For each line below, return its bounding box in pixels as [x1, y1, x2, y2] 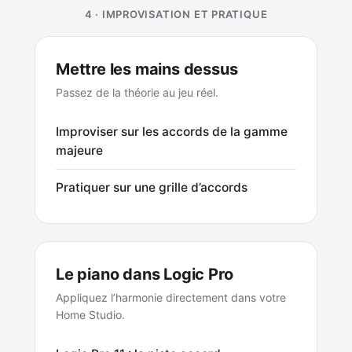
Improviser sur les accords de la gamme [56, 123, 288, 139]
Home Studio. [56, 307, 125, 321]
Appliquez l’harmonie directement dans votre [56, 290, 286, 304]
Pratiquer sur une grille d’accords [56, 179, 247, 195]
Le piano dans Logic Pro [56, 264, 233, 284]
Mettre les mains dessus [56, 59, 238, 79]
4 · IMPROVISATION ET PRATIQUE [84, 7, 268, 20]
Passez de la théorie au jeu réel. [56, 85, 218, 99]
